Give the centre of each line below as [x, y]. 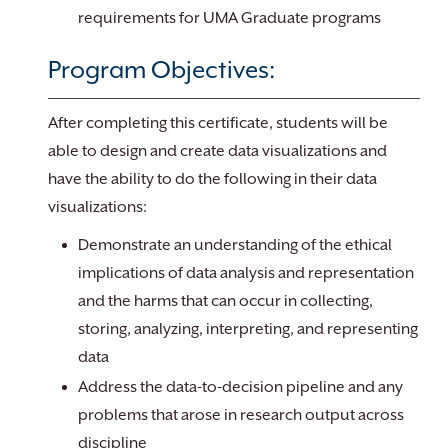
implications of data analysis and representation [246, 273]
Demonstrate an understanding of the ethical [235, 245]
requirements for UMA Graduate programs [229, 18]
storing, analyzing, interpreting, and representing [248, 329]
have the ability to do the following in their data [212, 179]
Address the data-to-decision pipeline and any [240, 387]
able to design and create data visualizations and [217, 151]
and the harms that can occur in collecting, [225, 301]
